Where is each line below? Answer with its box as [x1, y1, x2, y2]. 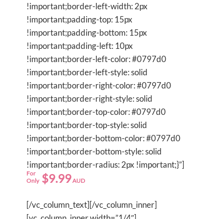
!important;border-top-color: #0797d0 [26, 106, 166, 117]
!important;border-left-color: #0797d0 [26, 53, 166, 64]
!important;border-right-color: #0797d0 [26, 80, 171, 90]
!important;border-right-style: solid [26, 93, 153, 104]
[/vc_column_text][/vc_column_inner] [26, 199, 157, 210]
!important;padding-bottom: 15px [26, 27, 147, 38]
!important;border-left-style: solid [26, 66, 148, 77]
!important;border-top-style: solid [26, 119, 147, 130]
